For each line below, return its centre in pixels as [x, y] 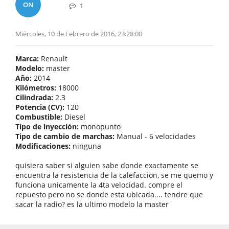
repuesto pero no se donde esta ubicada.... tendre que [109, 194]
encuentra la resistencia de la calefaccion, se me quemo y [114, 175]
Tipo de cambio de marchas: [65, 136]
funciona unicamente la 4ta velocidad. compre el [99, 185]
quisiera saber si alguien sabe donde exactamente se [107, 165]
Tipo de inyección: [47, 127]
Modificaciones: [43, 146]
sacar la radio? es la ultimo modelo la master [92, 204]
